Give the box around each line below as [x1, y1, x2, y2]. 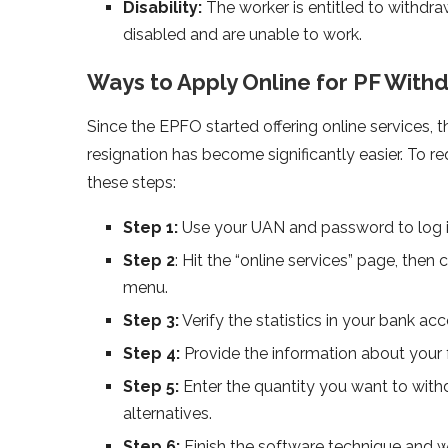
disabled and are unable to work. [123, 24, 362, 44]
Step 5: [123, 376, 179, 396]
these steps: [87, 172, 176, 192]
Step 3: [123, 310, 179, 330]
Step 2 [123, 250, 175, 270]
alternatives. [123, 403, 212, 423]
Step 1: [123, 217, 178, 237]
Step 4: [123, 343, 180, 363]
